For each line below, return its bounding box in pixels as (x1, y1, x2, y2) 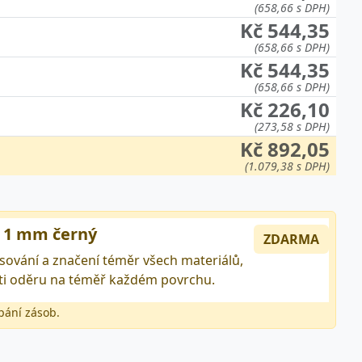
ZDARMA (263, 227, 319, 246)
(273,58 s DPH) (255, 116, 330, 132)
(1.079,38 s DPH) (245, 155, 330, 171)
